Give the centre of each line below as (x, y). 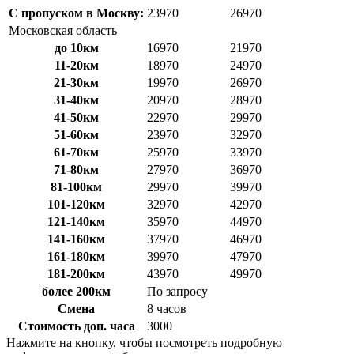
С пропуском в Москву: (76, 13)
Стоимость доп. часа (76, 326)
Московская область (63, 30)
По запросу (177, 291)
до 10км (76, 47)
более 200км (76, 291)
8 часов (167, 308)
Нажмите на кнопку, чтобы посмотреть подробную (144, 342)
